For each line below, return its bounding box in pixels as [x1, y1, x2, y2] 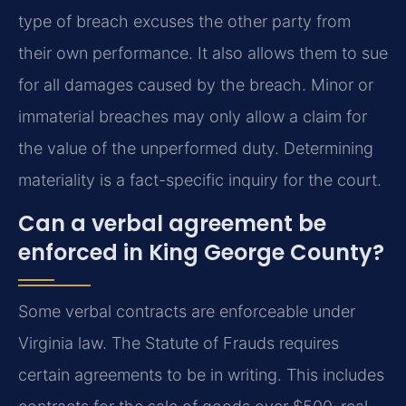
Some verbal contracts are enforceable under [18, 301, 355, 321]
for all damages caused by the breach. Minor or [18, 75, 373, 95]
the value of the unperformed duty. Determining [18, 139, 373, 159]
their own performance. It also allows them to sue [18, 43, 388, 63]
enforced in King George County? [18, 237, 384, 267]
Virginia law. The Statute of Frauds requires [18, 333, 339, 353]
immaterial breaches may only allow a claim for [18, 107, 367, 127]
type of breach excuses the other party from [18, 12, 351, 32]
